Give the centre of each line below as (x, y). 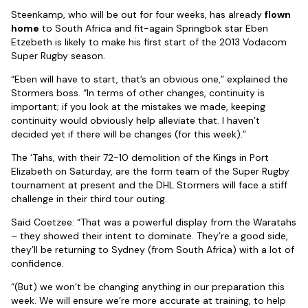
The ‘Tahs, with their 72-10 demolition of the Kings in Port (140, 158)
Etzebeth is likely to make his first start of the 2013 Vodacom (149, 42)
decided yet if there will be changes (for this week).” (129, 134)
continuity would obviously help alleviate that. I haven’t (135, 121)
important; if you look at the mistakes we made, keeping (138, 107)
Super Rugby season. (58, 56)
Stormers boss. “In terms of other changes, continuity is (138, 93)
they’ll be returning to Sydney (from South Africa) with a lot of (153, 250)
